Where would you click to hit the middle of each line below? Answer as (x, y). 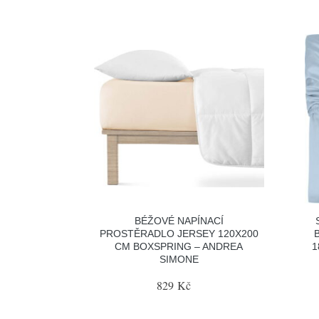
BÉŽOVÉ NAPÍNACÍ (179, 221)
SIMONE (179, 259)
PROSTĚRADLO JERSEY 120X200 (179, 234)
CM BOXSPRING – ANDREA (179, 246)
